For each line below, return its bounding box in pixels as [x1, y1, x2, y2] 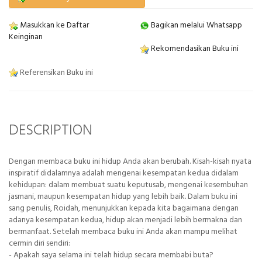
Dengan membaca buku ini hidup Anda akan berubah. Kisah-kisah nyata [9, 154, 251, 168]
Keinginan [9, 30, 43, 44]
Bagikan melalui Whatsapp [149, 19, 242, 33]
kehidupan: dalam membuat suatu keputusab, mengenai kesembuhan [9, 178, 248, 192]
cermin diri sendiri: [9, 236, 70, 250]
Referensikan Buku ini [18, 65, 93, 80]
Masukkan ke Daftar [18, 19, 89, 33]
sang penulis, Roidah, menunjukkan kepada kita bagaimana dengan [9, 201, 239, 215]
